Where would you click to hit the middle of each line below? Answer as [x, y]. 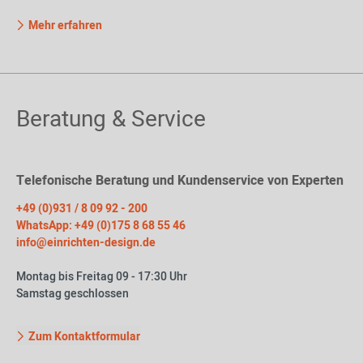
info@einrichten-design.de [86, 243]
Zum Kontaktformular [84, 337]
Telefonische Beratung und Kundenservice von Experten [180, 181]
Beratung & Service [111, 120]
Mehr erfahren [64, 26]
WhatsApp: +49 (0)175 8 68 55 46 [101, 226]
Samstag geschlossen [73, 294]
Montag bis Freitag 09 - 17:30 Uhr [102, 277]
